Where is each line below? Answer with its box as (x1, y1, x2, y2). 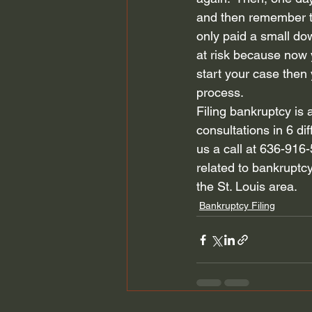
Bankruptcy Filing (199, 200, 275, 211)
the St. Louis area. (196, 179, 304, 194)
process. (196, 85, 250, 100)
